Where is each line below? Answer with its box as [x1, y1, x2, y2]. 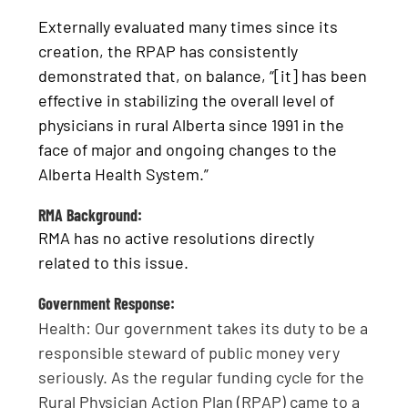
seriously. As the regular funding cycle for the [38, 367, 365, 388]
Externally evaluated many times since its [38, 15, 339, 36]
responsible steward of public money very [38, 342, 341, 363]
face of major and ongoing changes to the [38, 138, 338, 159]
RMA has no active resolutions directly [38, 228, 315, 249]
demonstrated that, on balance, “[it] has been [38, 65, 368, 86]
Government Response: [38, 293, 176, 314]
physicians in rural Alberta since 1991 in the [38, 114, 345, 135]
